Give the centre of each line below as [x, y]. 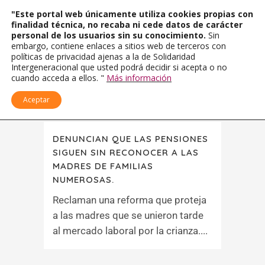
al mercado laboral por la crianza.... [130, 231]
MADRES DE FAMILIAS [103, 166]
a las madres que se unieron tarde [128, 215]
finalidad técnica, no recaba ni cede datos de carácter [127, 25]
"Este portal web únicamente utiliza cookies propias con [132, 14]
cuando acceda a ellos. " [59, 78]
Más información [139, 78]
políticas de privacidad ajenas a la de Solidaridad [103, 56]
